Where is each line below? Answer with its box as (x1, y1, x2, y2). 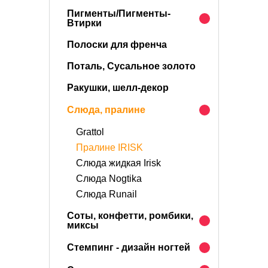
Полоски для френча (67, 39, 167, 50)
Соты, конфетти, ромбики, (67, 211, 193, 221)
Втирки (67, 18, 102, 28)
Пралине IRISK (76, 142, 143, 153)
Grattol (76, 127, 104, 137)
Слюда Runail (76, 189, 137, 199)
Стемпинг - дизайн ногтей (67, 242, 190, 252)
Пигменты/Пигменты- (67, 8, 170, 19)
